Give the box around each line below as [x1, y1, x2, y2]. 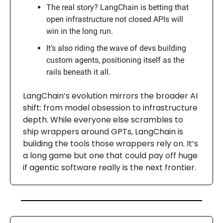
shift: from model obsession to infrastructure [23, 102, 198, 114]
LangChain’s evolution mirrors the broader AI [23, 90, 198, 102]
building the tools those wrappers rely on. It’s [23, 138, 198, 150]
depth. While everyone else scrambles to [23, 114, 183, 126]
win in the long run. [46, 26, 113, 36]
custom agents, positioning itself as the [46, 55, 184, 65]
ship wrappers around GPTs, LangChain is [23, 126, 183, 138]
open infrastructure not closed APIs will [46, 14, 183, 24]
